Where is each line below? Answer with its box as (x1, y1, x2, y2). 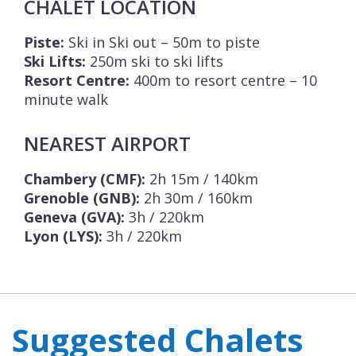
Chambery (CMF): (24, 169, 145, 189)
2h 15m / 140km (145, 169, 258, 189)
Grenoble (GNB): (24, 188, 140, 208)
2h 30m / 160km (140, 188, 253, 208)
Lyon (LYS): (24, 226, 103, 246)
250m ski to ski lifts (86, 52, 223, 72)
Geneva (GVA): (24, 207, 125, 227)
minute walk (24, 90, 108, 110)
